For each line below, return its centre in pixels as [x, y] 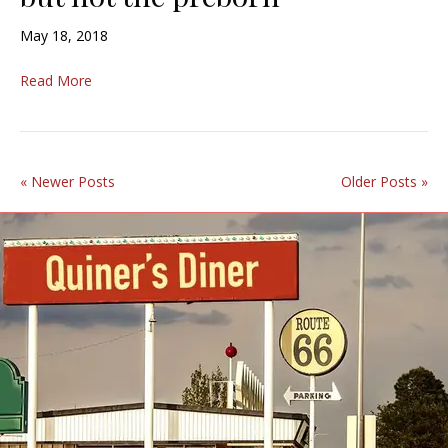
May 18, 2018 [64, 36]
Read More [56, 81]
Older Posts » [384, 182]
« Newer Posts [67, 182]
